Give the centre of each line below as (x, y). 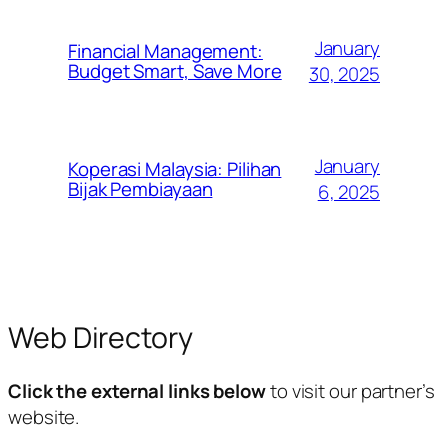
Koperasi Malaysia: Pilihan (175, 168)
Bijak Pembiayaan (140, 188)
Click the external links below (137, 391)
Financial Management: (165, 51)
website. (44, 417)
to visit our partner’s (350, 391)
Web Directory (100, 338)
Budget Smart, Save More (175, 71)
